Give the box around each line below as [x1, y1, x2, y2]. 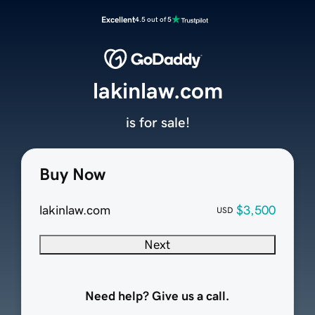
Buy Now [39, 166, 105, 184]
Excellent [101, 15, 135, 24]
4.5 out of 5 [135, 15, 172, 23]
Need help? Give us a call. [85, 290, 230, 303]
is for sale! [125, 115, 190, 130]
